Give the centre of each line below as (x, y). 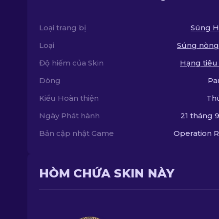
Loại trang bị (63, 28)
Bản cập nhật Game (77, 133)
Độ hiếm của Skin (71, 63)
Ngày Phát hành (69, 116)
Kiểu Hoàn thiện (69, 98)
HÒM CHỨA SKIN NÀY (107, 173)
